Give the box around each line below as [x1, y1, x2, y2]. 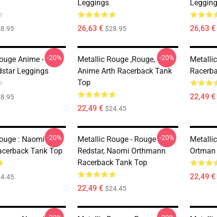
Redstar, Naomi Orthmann [77, 146, 166, 155]
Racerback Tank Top [77, 158, 147, 167]
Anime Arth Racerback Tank [77, 66, 172, 76]
